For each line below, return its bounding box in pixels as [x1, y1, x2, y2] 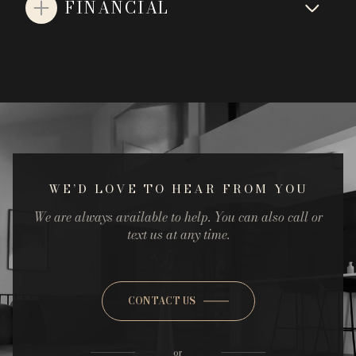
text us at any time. [126, 225, 230, 245]
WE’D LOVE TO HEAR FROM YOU [48, 180, 308, 199]
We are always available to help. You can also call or [33, 207, 323, 227]
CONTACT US [127, 293, 195, 309]
